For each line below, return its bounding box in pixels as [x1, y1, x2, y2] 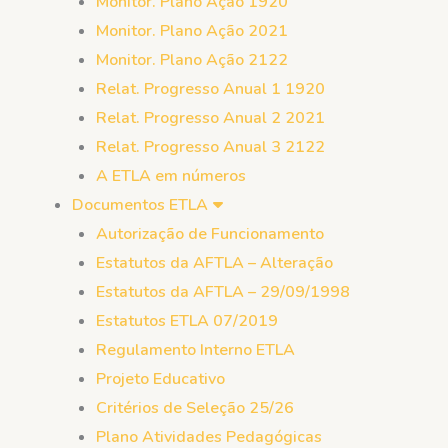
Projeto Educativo [96, 368, 225, 390]
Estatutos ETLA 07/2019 [96, 310, 278, 332]
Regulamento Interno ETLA [96, 339, 295, 361]
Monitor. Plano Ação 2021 [96, 20, 288, 42]
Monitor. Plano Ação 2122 [96, 49, 288, 71]
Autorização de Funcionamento [96, 223, 324, 245]
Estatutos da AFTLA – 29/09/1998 [96, 281, 350, 303]
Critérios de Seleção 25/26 [96, 397, 294, 419]
